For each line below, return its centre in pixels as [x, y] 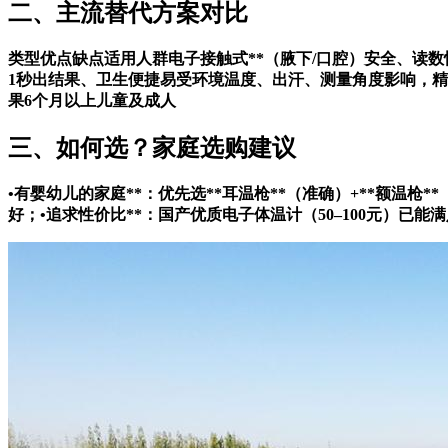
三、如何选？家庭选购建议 [152, 148]
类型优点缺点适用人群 [88, 59]
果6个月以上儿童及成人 [92, 101]
